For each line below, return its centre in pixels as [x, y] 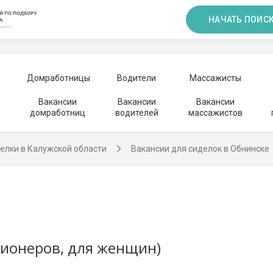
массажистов [215, 113]
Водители [136, 78]
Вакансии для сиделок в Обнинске [200, 149]
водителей [136, 113]
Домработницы [58, 78]
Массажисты [215, 78]
